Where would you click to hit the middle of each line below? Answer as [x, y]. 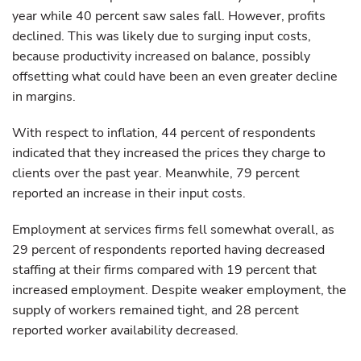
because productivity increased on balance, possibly [161, 56]
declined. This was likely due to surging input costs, [162, 36]
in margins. [44, 97]
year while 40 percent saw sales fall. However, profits [169, 16]
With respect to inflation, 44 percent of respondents [164, 133]
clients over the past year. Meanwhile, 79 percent [156, 173]
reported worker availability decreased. [125, 330]
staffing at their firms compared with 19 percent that [164, 270]
